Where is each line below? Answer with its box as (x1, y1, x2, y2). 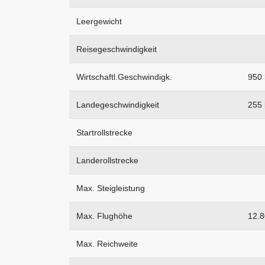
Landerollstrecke (76, 156, 138, 166)
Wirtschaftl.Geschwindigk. (76, 72, 172, 82)
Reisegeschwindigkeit (76, 44, 157, 54)
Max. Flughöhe (76, 211, 132, 221)
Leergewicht (76, 17, 122, 27)
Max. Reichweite (76, 239, 138, 249)
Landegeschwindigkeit (76, 100, 159, 110)
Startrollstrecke (76, 128, 132, 138)
